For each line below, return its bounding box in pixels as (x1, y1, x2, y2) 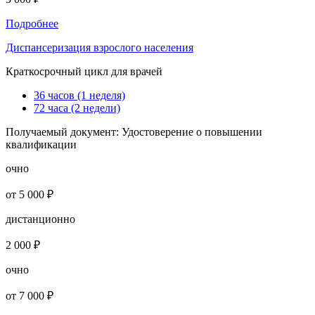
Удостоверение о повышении (122, 126, 262, 139)
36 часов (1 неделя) (34, 89, 125, 102)
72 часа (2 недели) (34, 102, 120, 115)
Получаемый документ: (6, 126, 122, 139)
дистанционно (6, 213, 75, 226)
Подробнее (6, 18, 58, 30)
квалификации (6, 139, 77, 151)
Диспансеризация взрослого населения (6, 41, 193, 54)
